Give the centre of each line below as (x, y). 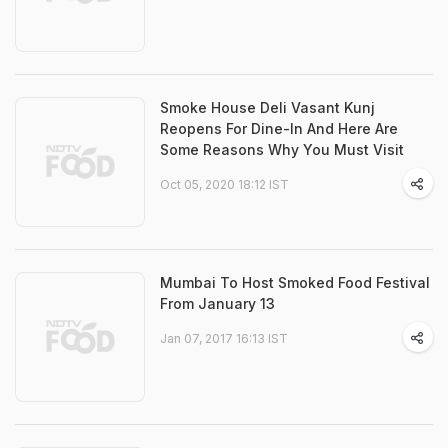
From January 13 (217, 303)
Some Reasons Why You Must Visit (282, 149)
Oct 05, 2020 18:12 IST (224, 184)
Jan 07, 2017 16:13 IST (224, 338)
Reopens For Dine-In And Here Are (279, 128)
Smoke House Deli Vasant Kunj (267, 107)
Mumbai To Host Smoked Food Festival (295, 282)
